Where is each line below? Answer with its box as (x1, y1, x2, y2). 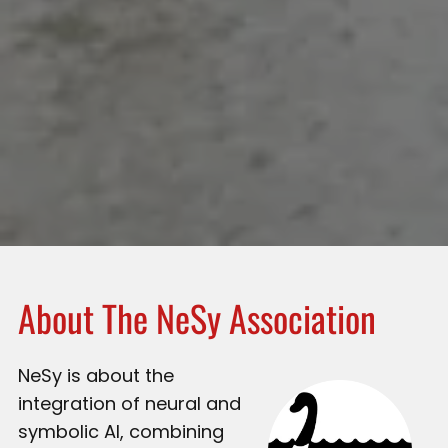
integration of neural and (18, 390, 241, 416)
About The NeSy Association (18, 290, 376, 344)
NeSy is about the (18, 362, 174, 388)
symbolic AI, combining (18, 418, 224, 444)
